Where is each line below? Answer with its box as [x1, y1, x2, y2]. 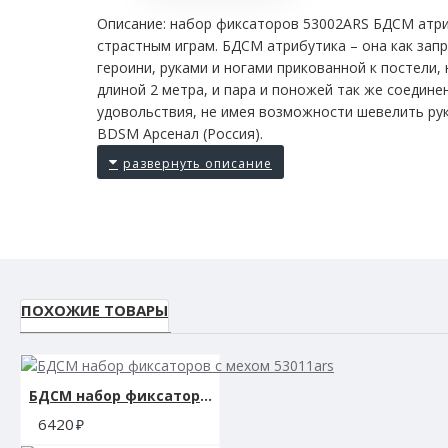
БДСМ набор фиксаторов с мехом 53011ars [200, 385, 212, 405]
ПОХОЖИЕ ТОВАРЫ [21, 299, 168, 320]
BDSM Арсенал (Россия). [97, 123, 263, 143]
